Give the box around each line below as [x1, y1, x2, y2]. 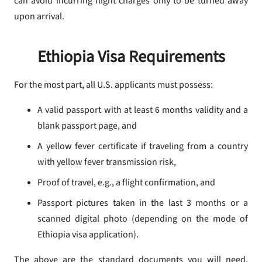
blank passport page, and [37, 119, 137, 133]
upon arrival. [14, 10, 64, 23]
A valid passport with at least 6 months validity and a [37, 104, 248, 117]
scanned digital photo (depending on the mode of [37, 212, 248, 226]
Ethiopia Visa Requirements [37, 45, 225, 69]
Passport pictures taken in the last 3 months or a [37, 196, 248, 210]
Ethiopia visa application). [37, 228, 139, 242]
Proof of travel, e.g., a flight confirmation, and [37, 176, 215, 189]
